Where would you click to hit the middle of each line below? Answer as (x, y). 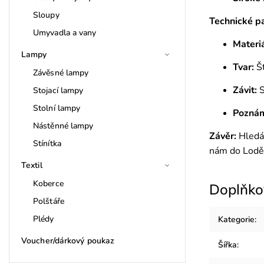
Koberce (48, 183)
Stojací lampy (58, 90)
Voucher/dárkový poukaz (68, 240)
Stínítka (47, 143)
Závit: (245, 90)
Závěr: (223, 136)
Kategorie (236, 219)
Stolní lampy (57, 108)
